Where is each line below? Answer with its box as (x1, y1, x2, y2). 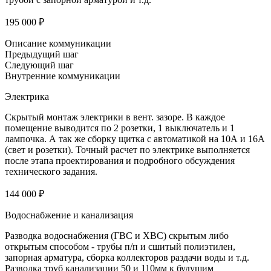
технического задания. (5, 166, 97, 177)
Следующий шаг (5, 59, 74, 70)
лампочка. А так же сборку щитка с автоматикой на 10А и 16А (5, 133, 265, 144)
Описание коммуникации (5, 38, 111, 48)
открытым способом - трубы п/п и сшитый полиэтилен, (5, 241, 235, 252)
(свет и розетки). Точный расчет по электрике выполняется (5, 144, 250, 155)
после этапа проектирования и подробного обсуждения (5, 155, 235, 166)
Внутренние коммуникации (5, 70, 120, 81)
